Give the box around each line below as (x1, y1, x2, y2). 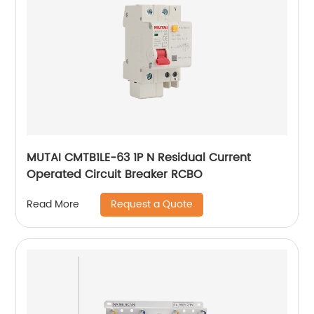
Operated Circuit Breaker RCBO (27, 165, 203, 184)
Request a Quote (111, 196, 193, 212)
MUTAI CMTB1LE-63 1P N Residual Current (27, 148, 252, 167)
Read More (27, 196, 80, 213)
